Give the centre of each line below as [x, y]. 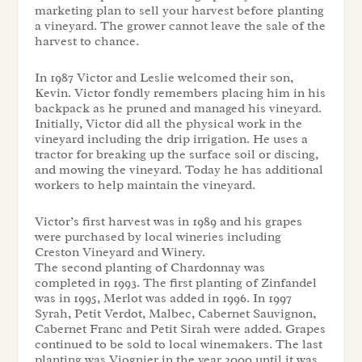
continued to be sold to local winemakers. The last [178, 344]
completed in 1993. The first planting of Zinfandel [175, 282]
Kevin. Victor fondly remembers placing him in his [180, 93]
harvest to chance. [86, 42]
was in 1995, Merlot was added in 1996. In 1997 [163, 298]
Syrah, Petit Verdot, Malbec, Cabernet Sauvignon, [175, 313]
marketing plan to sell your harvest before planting [179, 11]
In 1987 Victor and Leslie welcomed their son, [164, 78]
